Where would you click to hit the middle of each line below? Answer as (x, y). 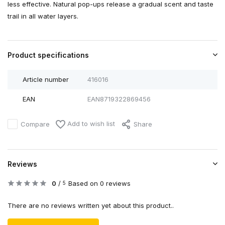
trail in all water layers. (43, 16)
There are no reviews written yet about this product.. (91, 206)
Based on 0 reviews (99, 184)
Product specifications (48, 55)
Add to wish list (90, 124)
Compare (35, 124)
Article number (46, 80)
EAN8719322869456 (119, 99)
